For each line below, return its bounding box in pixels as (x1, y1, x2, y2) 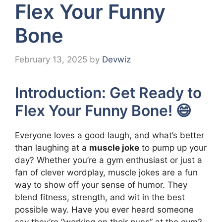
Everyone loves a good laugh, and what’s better (15, 130, 204, 140)
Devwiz (102, 54, 131, 64)
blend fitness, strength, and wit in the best (15, 192, 185, 202)
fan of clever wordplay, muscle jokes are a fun (15, 167, 198, 177)
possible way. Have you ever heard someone (15, 204, 194, 215)
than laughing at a (15, 142, 89, 153)
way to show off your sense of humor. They (15, 179, 187, 190)
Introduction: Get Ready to (15, 83, 202, 102)
